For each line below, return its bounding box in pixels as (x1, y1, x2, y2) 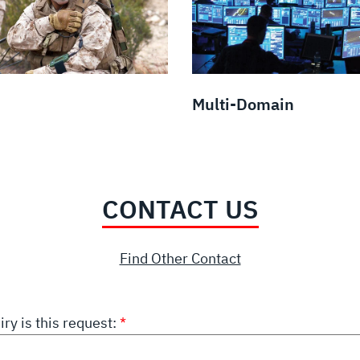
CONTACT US (101, 191, 259, 226)
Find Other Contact (119, 248, 241, 268)
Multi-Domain (192, 92, 294, 115)
